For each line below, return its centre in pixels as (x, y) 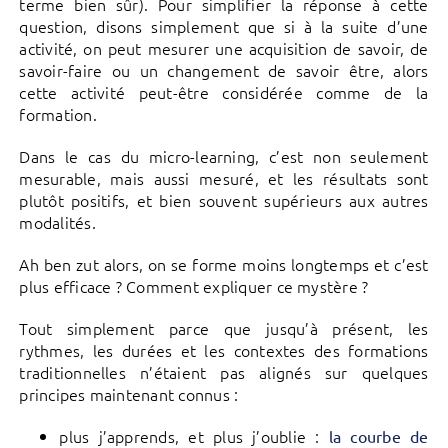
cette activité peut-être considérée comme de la (224, 91)
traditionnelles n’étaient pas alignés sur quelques (224, 371)
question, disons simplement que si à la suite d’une (224, 25)
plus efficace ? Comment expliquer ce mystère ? (194, 285)
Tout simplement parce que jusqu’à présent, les (224, 327)
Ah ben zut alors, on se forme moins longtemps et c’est (224, 263)
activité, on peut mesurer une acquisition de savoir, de (224, 47)
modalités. (57, 221)
